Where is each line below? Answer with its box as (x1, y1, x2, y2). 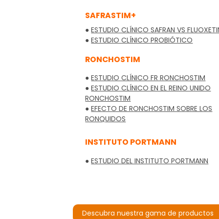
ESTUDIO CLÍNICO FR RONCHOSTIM (91, 73, 206, 83)
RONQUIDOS (85, 114, 126, 124)
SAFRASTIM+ (85, 9, 136, 21)
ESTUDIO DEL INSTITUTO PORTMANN (91, 155, 209, 166)
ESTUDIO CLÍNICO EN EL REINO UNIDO (91, 83, 211, 93)
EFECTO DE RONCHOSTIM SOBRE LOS (91, 104, 213, 113)
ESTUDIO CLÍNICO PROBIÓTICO (91, 35, 193, 45)
